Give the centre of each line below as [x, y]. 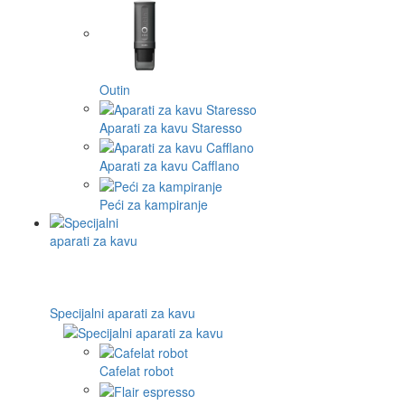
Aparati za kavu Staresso [171, 127]
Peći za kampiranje [154, 204]
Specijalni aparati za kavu [122, 312]
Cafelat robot [137, 371]
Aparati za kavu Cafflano [170, 166]
